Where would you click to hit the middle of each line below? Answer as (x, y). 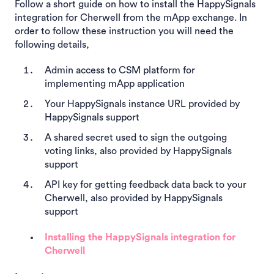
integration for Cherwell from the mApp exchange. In (131, 17)
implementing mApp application (115, 83)
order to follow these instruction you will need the (124, 31)
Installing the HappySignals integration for (140, 238)
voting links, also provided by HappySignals (138, 151)
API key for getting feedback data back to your (146, 185)
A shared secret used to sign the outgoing (136, 138)
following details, (52, 44)
